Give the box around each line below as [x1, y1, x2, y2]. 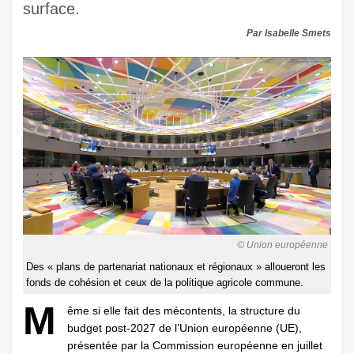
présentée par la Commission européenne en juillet [67, 339, 322, 352]
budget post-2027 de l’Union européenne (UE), [67, 322, 302, 335]
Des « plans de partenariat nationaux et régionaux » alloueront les [26, 262, 326, 273]
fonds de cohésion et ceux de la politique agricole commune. [26, 277, 303, 289]
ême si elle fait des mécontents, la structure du [67, 304, 300, 318]
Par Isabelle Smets [247, 28, 331, 39]
